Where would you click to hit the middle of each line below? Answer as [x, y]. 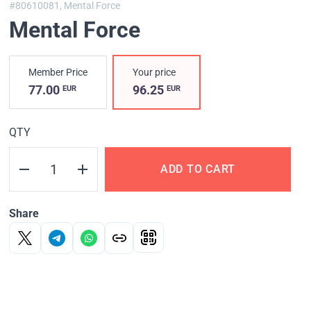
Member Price [58, 73]
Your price [154, 73]
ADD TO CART [198, 169]
